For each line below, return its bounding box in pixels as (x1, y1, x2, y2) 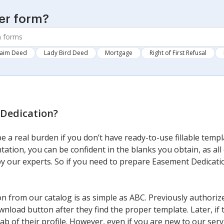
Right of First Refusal (149, 48, 206, 57)
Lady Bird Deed (44, 48, 88, 57)
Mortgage (105, 48, 132, 57)
